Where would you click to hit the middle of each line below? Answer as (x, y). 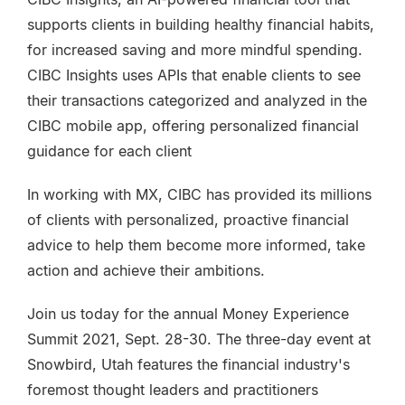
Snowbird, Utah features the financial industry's (188, 364)
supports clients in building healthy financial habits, (201, 24)
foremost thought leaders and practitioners (173, 390)
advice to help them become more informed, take (196, 245)
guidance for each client (109, 151)
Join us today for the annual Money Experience (188, 314)
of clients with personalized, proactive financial (188, 220)
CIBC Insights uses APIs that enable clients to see (194, 75)
